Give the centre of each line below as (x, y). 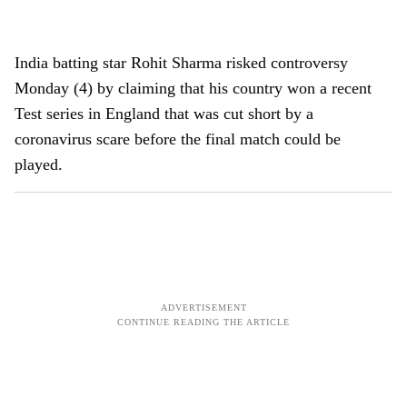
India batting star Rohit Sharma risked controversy (181, 63)
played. (39, 164)
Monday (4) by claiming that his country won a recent (193, 88)
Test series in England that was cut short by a (164, 114)
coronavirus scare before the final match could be (178, 139)
